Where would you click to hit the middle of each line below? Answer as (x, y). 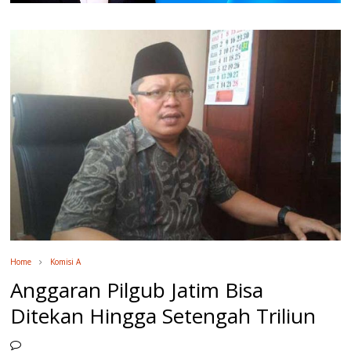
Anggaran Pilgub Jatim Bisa (137, 290)
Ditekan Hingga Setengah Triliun (163, 316)
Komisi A (66, 262)
